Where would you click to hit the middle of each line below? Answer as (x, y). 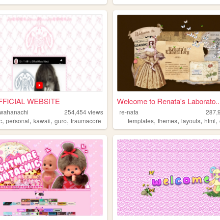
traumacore (86, 120)
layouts (191, 120)
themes (168, 120)
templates (141, 120)
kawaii (42, 120)
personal (18, 120)
